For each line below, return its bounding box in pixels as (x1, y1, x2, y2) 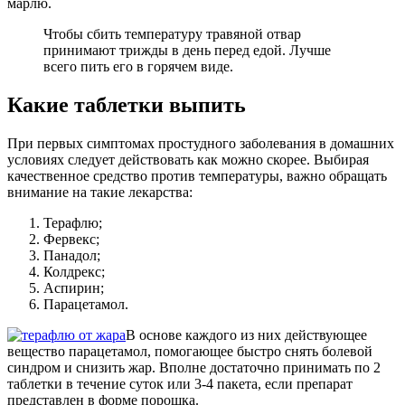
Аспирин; (43, 280, 104, 297)
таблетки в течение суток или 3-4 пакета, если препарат (7, 376, 353, 392)
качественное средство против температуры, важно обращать (7, 168, 387, 184)
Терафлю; (43, 215, 102, 231)
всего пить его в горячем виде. (43, 59, 233, 75)
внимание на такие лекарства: (7, 184, 193, 201)
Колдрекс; (43, 264, 105, 280)
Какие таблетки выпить (7, 93, 246, 118)
